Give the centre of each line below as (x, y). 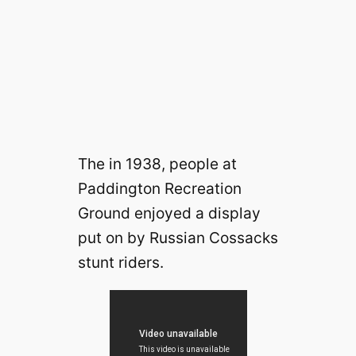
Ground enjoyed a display (169, 213)
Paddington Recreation (159, 188)
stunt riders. (120, 262)
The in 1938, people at (157, 163)
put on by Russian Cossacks (178, 237)
